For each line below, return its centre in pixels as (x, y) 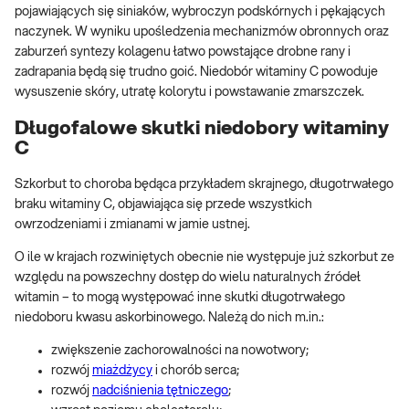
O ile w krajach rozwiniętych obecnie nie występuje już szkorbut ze (204, 257)
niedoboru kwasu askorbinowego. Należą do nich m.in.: (169, 317)
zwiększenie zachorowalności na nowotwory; (180, 350)
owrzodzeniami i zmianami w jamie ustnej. (132, 224)
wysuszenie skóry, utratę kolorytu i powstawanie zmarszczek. (189, 93)
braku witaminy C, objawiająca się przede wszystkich (163, 204)
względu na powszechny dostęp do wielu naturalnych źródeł (188, 277)
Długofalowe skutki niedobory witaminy (202, 128)
